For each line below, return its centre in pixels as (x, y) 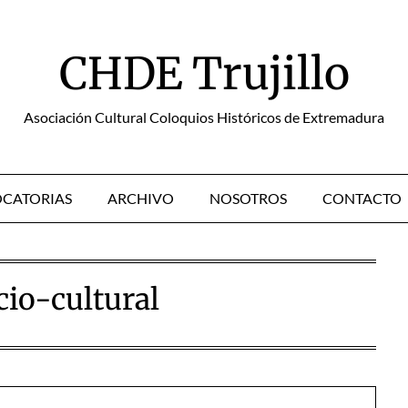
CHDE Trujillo (204, 74)
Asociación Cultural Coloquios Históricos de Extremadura (204, 117)
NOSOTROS (248, 198)
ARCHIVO (141, 198)
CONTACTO (362, 198)
